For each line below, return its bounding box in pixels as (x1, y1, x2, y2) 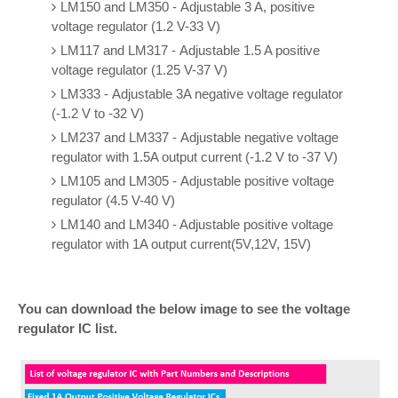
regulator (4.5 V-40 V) (51, 192, 175, 208)
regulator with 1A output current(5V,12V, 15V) (51, 235, 311, 251)
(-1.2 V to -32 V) (51, 105, 144, 121)
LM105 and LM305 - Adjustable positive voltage (60, 172, 334, 188)
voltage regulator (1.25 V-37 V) (51, 61, 227, 77)
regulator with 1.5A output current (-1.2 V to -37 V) (51, 148, 338, 164)
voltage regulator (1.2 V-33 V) (51, 18, 220, 34)
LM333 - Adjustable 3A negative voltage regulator (60, 85, 343, 101)
